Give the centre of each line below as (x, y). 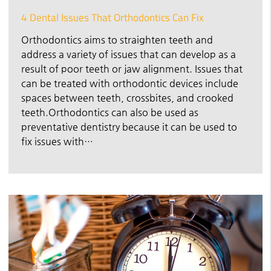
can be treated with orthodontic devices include (130, 83)
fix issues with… (57, 141)
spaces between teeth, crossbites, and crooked (127, 97)
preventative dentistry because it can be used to (129, 126)
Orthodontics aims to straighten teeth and (117, 39)
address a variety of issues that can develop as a (129, 54)
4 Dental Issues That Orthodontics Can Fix (113, 17)
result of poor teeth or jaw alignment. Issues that (132, 68)
